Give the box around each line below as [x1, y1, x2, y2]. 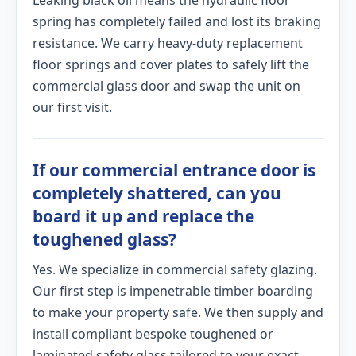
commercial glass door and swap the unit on [33, 77, 300, 95]
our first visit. [33, 99, 112, 116]
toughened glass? [33, 228, 176, 250]
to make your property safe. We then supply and [33, 304, 323, 321]
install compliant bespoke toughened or [33, 325, 273, 342]
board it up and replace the [33, 205, 254, 227]
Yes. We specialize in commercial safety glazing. [33, 261, 317, 278]
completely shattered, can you [33, 182, 281, 204]
